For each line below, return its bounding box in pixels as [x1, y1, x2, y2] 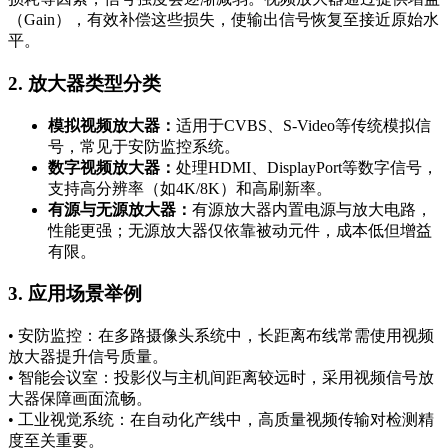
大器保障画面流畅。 [8, 390, 152, 408]
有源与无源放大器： [48, 200, 192, 218]
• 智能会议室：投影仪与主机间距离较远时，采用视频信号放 [8, 369, 434, 387]
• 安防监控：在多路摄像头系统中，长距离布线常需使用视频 [8, 327, 434, 345]
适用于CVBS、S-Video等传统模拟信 [176, 116, 431, 134]
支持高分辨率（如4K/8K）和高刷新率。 [48, 179, 332, 197]
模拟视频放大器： [48, 116, 176, 134]
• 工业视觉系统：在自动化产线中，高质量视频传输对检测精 [8, 411, 434, 429]
